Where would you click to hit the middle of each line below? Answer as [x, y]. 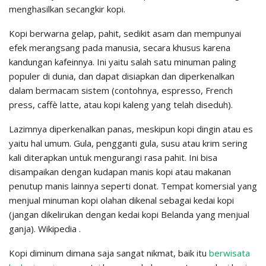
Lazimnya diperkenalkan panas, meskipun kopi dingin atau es [131, 129]
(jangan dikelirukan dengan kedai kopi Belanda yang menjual [129, 215]
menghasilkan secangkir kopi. [67, 9]
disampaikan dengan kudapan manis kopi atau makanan [120, 172]
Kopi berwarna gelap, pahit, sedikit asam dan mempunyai [125, 34]
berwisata [229, 253]
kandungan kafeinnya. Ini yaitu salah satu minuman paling [123, 62]
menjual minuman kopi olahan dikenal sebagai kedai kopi [121, 200]
